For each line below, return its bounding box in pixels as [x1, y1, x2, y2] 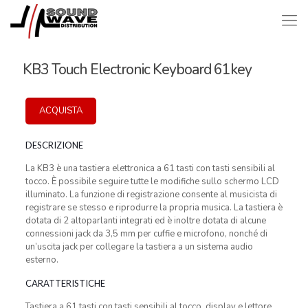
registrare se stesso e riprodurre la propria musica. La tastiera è [25, 201, 283, 214]
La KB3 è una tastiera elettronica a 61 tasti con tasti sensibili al [25, 162, 275, 175]
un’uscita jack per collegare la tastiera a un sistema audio [25, 241, 253, 253]
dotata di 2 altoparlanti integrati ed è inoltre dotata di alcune [25, 214, 266, 227]
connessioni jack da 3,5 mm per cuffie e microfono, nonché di [25, 228, 267, 240]
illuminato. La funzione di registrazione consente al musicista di [25, 188, 277, 201]
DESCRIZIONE [25, 140, 83, 151]
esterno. [25, 254, 58, 266]
